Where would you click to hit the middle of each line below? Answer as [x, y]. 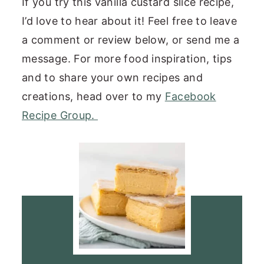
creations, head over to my [93, 96]
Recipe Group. [60, 115]
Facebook [190, 96]
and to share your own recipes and [112, 77]
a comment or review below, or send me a [131, 39]
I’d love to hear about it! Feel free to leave [130, 21]
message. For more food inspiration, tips [127, 58]
